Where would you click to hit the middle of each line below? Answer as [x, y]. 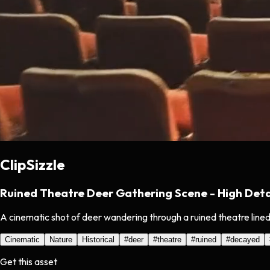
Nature [61, 240]
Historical [98, 240]
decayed [245, 240]
